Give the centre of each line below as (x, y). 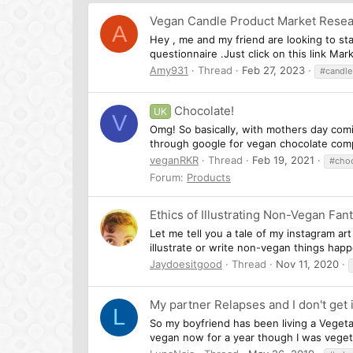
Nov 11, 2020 (307, 264)
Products (209, 177)
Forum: (168, 177)
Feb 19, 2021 (283, 160)
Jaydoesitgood (186, 264)
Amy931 (169, 70)
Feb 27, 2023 (273, 70)
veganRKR (174, 160)
